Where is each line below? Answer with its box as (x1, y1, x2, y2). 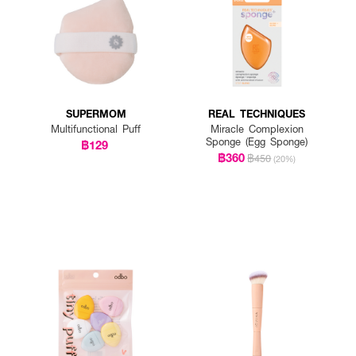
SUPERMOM (65, 106, 126, 122)
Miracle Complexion (210, 122, 304, 137)
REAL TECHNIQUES (208, 106, 306, 122)
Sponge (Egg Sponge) (206, 134, 308, 149)
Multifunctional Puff (51, 122, 141, 137)
